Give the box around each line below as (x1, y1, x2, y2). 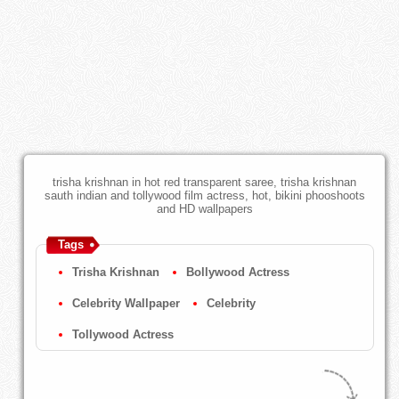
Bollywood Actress (185, 265, 289, 280)
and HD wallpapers (156, 202, 253, 216)
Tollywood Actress (71, 328, 174, 342)
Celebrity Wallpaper (71, 297, 180, 311)
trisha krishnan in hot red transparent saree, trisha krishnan (53, 175, 357, 190)
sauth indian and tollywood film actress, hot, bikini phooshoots (44, 189, 365, 203)
